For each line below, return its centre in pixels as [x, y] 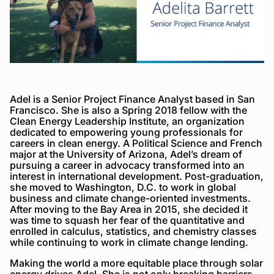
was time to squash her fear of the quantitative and [127, 220]
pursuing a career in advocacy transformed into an [127, 165]
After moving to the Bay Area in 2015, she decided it [129, 209]
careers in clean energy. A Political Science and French [136, 143]
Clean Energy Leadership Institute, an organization [127, 121]
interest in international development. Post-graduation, [137, 176]
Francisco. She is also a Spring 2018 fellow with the [128, 110]
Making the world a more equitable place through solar [136, 263]
